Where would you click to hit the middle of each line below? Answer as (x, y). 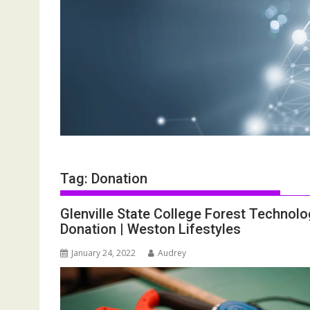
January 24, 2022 (103, 253)
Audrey (172, 253)
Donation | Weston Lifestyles (151, 229)
